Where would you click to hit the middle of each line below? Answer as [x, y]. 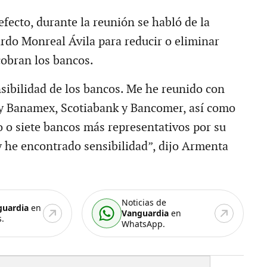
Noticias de [144, 202]
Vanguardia [145, 213]
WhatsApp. [144, 223]
